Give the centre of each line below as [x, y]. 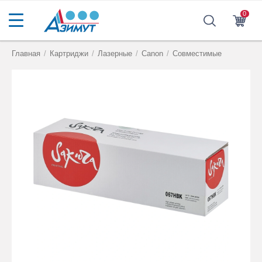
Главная [26, 54]
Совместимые [197, 54]
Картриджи [69, 54]
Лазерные [115, 54]
